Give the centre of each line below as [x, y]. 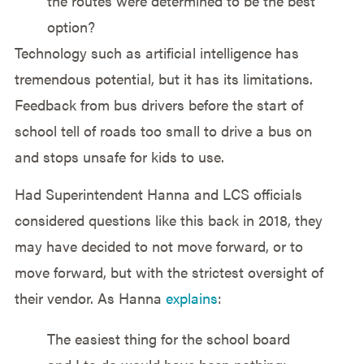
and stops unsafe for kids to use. [119, 156]
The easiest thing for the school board [168, 339]
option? [71, 26]
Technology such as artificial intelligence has [156, 52]
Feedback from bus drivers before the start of [158, 104]
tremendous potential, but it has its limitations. [163, 78]
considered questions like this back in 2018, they [168, 220]
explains [191, 298]
